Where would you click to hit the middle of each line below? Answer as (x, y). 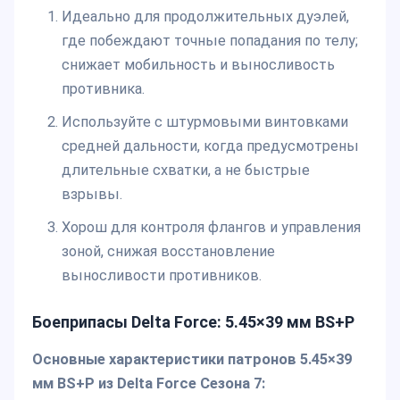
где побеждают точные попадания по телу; (209, 41)
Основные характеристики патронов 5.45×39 (192, 359)
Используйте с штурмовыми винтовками (204, 122)
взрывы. (92, 195)
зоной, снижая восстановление (168, 252)
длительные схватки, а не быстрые (185, 171)
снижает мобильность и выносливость (198, 65)
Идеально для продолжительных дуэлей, (205, 17)
